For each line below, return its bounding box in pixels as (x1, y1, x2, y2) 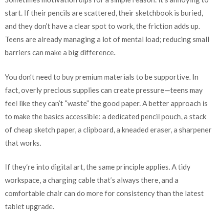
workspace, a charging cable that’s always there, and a (5, 175, 178, 185)
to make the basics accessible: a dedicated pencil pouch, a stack (5, 111, 206, 121)
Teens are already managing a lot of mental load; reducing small (5, 35, 209, 44)
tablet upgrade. (5, 202, 54, 211)
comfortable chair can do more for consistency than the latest (5, 189, 204, 198)
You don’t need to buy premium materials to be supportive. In (5, 72, 198, 81)
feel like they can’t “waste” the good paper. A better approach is (5, 98, 208, 108)
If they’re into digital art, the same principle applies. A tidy (5, 162, 191, 172)
